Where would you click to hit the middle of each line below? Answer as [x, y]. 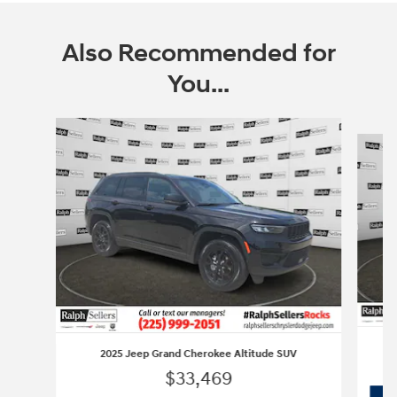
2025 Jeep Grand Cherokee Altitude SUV [198, 354]
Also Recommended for [198, 54]
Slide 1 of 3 [42, 127]
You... [198, 85]
